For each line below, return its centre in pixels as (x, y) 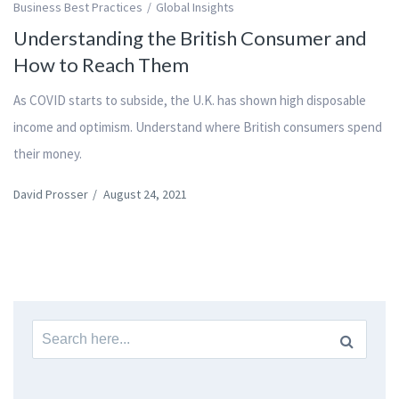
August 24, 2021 (145, 195)
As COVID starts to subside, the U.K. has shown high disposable (190, 101)
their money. (48, 154)
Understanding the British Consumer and (190, 38)
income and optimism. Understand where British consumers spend (198, 127)
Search (54, 334)
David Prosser (51, 195)
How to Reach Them (101, 65)
